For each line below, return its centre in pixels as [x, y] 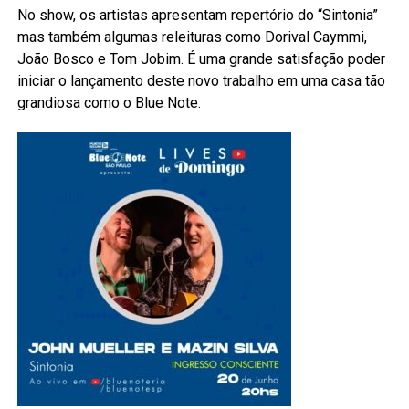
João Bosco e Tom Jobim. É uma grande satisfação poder [201, 58]
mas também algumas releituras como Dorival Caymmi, [192, 37]
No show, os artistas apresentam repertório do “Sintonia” [197, 15]
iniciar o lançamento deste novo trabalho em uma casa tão [201, 80]
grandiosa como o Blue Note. [109, 102]
